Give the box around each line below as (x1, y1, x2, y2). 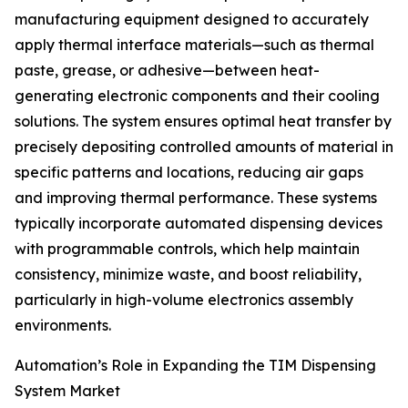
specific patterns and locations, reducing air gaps (15, 163, 363, 182)
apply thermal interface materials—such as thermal (15, 36, 374, 55)
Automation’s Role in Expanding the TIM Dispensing (15, 356, 376, 375)
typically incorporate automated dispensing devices (15, 214, 382, 233)
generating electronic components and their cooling (15, 87, 380, 106)
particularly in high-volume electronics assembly (15, 291, 353, 310)
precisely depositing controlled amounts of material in (15, 138, 393, 157)
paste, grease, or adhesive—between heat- (15, 61, 320, 80)
